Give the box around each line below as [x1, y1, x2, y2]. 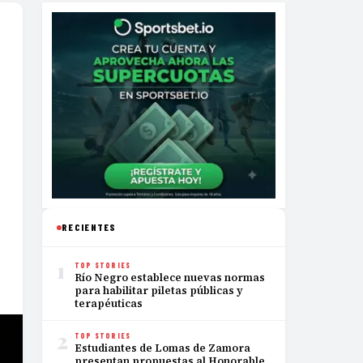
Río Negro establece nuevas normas [75, 271, 265, 284]
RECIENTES [62, 221, 117, 233]
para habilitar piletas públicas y [75, 284, 243, 297]
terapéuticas [75, 297, 143, 310]
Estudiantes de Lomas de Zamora [75, 341, 250, 355]
